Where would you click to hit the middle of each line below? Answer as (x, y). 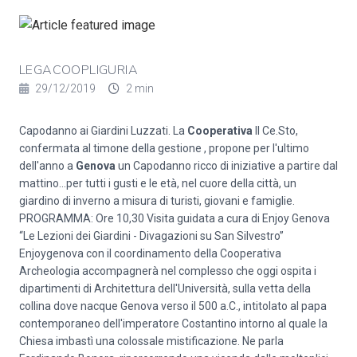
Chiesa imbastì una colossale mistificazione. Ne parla (151, 341)
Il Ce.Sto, (275, 131)
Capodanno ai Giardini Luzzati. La (103, 131)
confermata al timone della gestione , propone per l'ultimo (164, 148)
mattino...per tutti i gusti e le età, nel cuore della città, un (158, 183)
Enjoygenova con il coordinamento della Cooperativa (150, 253)
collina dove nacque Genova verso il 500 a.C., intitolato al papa (173, 306)
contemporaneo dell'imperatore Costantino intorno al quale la (173, 324)
